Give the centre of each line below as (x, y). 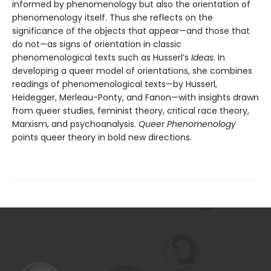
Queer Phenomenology (187, 124)
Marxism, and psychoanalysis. (75, 124)
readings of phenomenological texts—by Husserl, (115, 84)
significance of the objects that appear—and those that (131, 31)
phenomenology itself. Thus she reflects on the (113, 18)
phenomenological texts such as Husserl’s (102, 58)
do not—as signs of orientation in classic (97, 44)
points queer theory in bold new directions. (102, 138)
